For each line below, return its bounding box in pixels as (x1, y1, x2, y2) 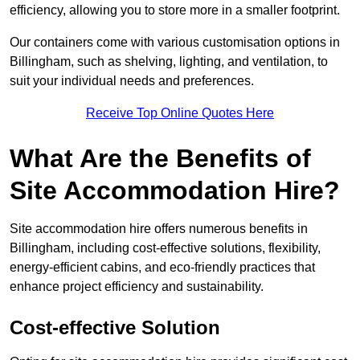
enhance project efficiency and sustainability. (10, 280, 264, 294)
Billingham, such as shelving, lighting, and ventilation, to (10, 55, 328, 69)
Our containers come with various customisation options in (10, 35, 340, 50)
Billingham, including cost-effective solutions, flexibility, (10, 241, 321, 256)
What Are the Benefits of (10, 144, 311, 174)
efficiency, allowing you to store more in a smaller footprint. (10, 3, 340, 18)
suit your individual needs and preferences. (10, 74, 254, 88)
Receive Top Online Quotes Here (86, 106, 274, 121)
